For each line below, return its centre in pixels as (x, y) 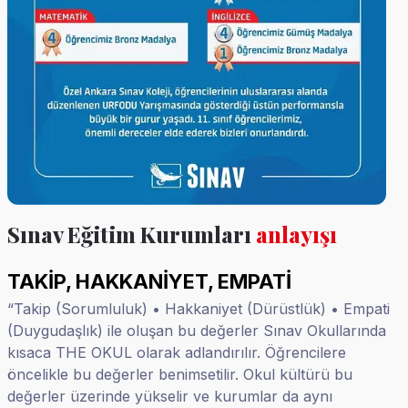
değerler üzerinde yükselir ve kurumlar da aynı (170, 396)
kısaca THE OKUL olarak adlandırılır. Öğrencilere (177, 352)
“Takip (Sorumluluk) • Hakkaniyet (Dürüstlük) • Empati (199, 308)
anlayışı (296, 234)
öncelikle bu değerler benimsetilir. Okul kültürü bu (180, 374)
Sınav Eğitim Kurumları (129, 234)
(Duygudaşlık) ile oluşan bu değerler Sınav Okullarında (197, 330)
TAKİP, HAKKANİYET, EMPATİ (149, 281)
